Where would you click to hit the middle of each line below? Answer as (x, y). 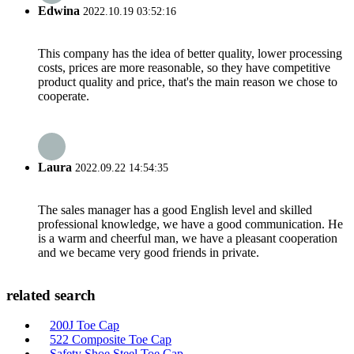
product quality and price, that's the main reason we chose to (188, 82)
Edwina (59, 11)
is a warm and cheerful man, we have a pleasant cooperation (188, 238)
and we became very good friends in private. (149, 252)
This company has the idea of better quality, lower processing (190, 54)
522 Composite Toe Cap (111, 340)
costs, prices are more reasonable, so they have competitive (184, 68)
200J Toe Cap (85, 326)
